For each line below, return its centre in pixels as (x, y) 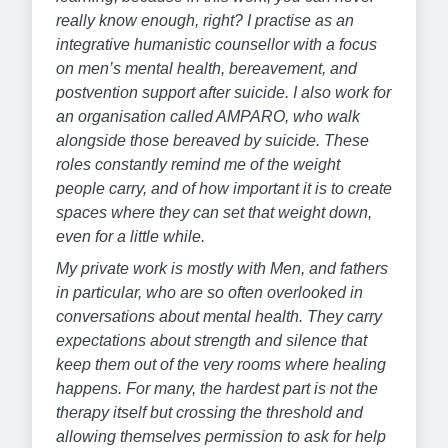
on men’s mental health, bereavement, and (206, 68)
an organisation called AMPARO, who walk (208, 116)
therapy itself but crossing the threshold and (209, 412)
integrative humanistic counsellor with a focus (216, 44)
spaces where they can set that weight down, (214, 212)
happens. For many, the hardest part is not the (217, 388)
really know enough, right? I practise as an (205, 20)
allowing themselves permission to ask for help (221, 436)
